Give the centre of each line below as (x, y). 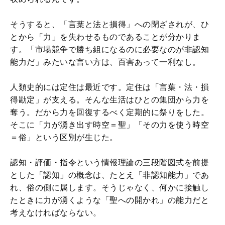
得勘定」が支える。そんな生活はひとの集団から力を (109, 99)
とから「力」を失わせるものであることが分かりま (105, 37)
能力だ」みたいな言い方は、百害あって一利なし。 (105, 62)
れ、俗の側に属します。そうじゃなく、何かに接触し (109, 187)
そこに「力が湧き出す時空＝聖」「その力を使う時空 (109, 125)
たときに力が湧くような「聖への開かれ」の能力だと (109, 200)
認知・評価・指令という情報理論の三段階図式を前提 (109, 162)
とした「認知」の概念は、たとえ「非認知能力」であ (109, 175)
